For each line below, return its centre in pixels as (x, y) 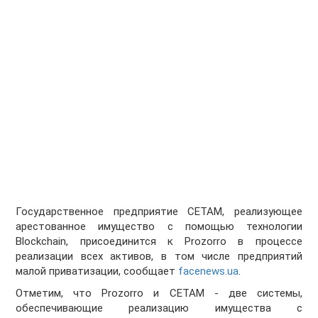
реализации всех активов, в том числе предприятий (159, 257)
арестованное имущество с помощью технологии (159, 227)
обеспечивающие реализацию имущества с (159, 308)
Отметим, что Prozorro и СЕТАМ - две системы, (159, 294)
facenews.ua (207, 272)
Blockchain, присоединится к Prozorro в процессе (159, 242)
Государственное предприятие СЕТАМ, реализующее (159, 212)
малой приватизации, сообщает (96, 272)
